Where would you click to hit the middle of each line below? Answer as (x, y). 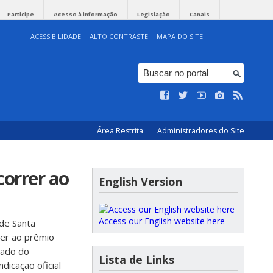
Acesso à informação (86, 14)
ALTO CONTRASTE (119, 36)
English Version (140, 182)
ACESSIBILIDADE (56, 36)
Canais (200, 14)
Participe (21, 14)
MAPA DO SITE (180, 36)
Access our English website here (162, 221)
